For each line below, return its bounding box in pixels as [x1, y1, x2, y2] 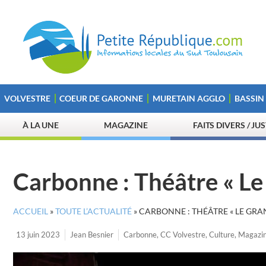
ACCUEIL [13, 207, 48, 216]
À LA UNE [22, 120, 59, 130]
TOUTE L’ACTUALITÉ [55, 207, 132, 216]
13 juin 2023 [16, 230, 60, 239]
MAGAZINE [103, 120, 148, 130]
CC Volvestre [160, 230, 205, 239]
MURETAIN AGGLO [152, 93, 225, 103]
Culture [209, 230, 235, 239]
